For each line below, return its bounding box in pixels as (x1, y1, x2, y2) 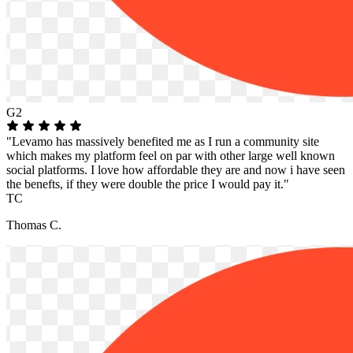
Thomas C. (6, 217, 61, 232)
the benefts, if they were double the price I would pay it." (6, 176, 289, 191)
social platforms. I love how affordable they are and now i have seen (6, 162, 345, 176)
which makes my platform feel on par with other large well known (6, 148, 335, 162)
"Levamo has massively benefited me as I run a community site (6, 134, 319, 148)
